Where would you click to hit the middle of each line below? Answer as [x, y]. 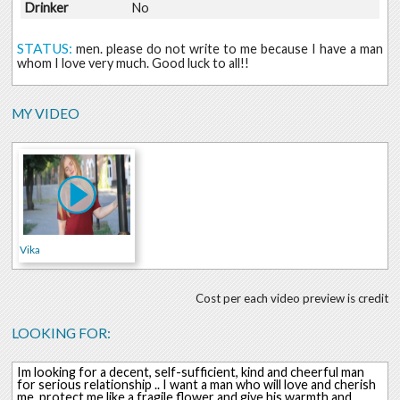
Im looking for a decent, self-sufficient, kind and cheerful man [190, 372]
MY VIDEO [46, 114]
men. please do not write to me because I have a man [229, 49]
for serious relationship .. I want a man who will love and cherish [196, 385]
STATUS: [44, 49]
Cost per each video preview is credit [292, 298]
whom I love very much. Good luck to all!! [133, 63]
